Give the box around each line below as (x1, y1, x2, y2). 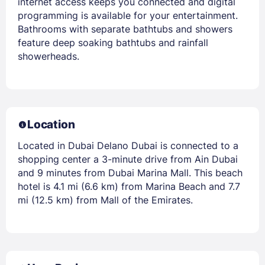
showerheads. (18, 50, 79, 62)
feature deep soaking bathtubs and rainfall (18, 36, 208, 49)
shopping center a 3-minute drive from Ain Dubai (18, 153, 238, 165)
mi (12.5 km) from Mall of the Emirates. (18, 193, 193, 206)
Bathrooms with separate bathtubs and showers (18, 22, 232, 35)
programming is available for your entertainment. (18, 9, 238, 21)
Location (27, 117, 75, 131)
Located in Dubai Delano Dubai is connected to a (18, 139, 238, 151)
